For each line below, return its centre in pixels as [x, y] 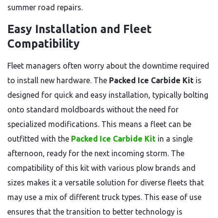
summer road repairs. [45, 7]
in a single [174, 139]
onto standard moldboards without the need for [93, 109]
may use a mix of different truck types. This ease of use [104, 197]
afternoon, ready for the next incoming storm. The [96, 153]
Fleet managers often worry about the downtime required [108, 66]
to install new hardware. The [58, 80]
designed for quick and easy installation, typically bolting [108, 95]
